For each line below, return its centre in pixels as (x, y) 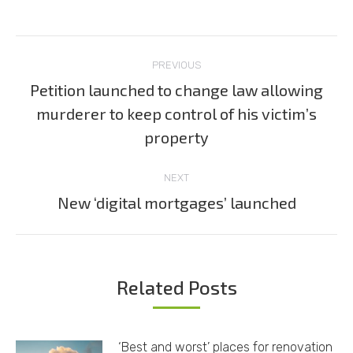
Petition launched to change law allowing (176, 89)
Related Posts (176, 287)
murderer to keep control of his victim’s (176, 113)
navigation (80, 86)
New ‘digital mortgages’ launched (176, 202)
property (176, 137)
